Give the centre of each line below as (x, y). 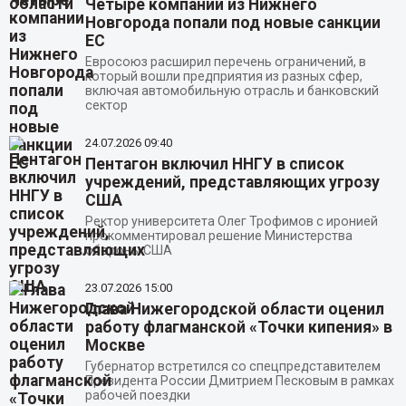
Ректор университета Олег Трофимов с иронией (231, 221)
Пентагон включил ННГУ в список (214, 164)
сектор (106, 105)
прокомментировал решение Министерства (218, 235)
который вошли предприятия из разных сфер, (223, 76)
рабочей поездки (137, 395)
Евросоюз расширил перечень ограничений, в (225, 61)
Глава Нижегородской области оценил (234, 309)
